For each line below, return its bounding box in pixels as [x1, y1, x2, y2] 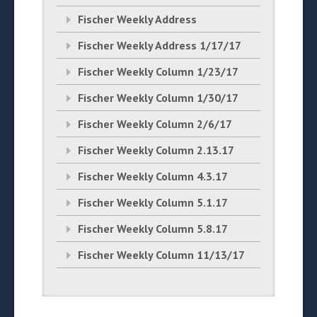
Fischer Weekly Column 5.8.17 [78, 221, 228, 236]
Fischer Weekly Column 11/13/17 [78, 248, 245, 262]
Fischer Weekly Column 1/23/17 [78, 64, 238, 79]
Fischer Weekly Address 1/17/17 [78, 38, 241, 52]
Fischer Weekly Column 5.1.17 [78, 195, 228, 209]
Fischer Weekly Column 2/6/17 [78, 117, 232, 131]
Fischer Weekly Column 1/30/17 [78, 91, 238, 105]
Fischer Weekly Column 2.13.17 [78, 143, 234, 157]
